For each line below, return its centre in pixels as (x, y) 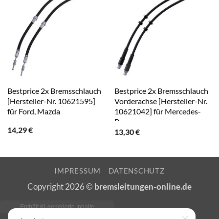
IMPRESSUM (78, 171)
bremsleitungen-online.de (143, 186)
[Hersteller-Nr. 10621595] (51, 101)
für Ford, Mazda (33, 111)
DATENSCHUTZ (136, 171)
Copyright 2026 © (61, 186)
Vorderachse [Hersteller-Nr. (161, 101)
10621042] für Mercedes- (157, 111)
